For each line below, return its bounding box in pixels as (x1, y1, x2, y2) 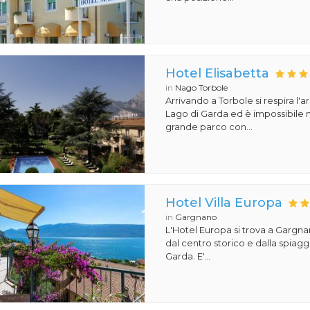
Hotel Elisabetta (165, 66, 270, 81)
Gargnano (175, 212, 217, 222)
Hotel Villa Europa (165, 195, 283, 210)
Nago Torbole (175, 82, 228, 93)
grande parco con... (165, 121, 253, 132)
